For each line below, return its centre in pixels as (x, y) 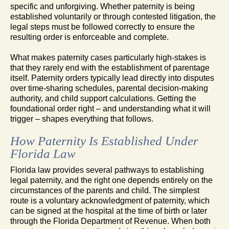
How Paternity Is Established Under (104, 141)
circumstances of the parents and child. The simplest (105, 190)
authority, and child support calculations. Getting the (103, 98)
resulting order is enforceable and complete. (89, 37)
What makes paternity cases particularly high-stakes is (108, 57)
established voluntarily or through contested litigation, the (113, 16)
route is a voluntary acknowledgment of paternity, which (110, 200)
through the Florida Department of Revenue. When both (110, 221)
